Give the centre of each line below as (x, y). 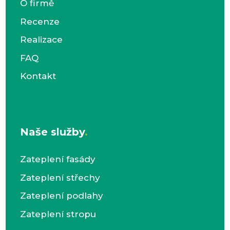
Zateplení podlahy (61, 196)
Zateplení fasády (57, 159)
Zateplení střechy (60, 177)
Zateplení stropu (58, 214)
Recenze (40, 21)
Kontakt (38, 76)
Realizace (41, 40)
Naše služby (52, 132)
